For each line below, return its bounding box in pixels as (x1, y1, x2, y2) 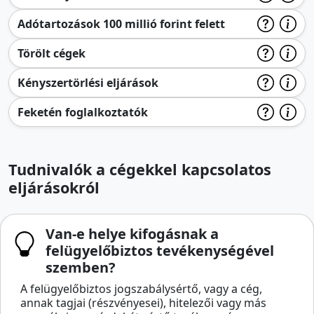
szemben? (46, 258, 116, 277)
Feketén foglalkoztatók (18, 104, 148, 120)
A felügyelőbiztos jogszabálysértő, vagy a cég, (20, 281, 262, 296)
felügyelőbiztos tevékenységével (46, 241, 274, 260)
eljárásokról (8, 177, 100, 198)
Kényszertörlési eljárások (18, 75, 158, 90)
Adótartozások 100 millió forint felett (18, 16, 225, 32)
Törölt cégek (18, 46, 86, 61)
